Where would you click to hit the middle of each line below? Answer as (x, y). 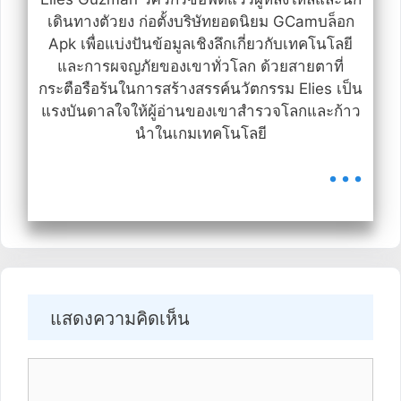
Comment (62, 367)
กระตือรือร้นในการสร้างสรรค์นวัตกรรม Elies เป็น (200, 88)
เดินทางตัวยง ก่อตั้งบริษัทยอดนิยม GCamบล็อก (200, 21)
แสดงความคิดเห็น (120, 318)
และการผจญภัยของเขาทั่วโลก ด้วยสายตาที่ (200, 66)
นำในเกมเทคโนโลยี (200, 133)
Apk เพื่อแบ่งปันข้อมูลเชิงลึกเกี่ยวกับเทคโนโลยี (200, 43)
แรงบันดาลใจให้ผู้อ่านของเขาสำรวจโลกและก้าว (200, 111)
